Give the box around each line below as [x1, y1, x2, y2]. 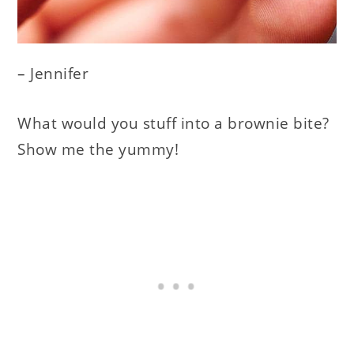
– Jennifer [17, 63, 89, 85]
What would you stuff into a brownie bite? [17, 113, 330, 134]
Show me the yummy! [17, 139, 179, 160]
